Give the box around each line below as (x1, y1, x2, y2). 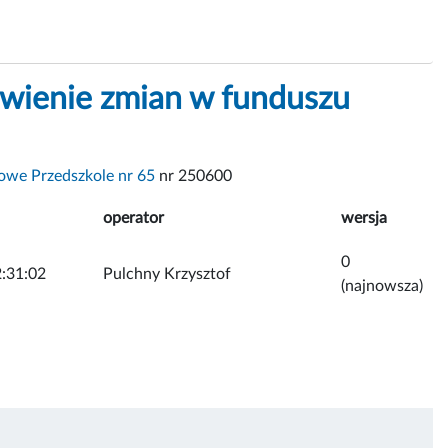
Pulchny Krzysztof (103, 265, 231, 282)
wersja (341, 209, 387, 226)
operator (103, 209, 164, 226)
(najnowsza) (341, 277, 423, 294)
